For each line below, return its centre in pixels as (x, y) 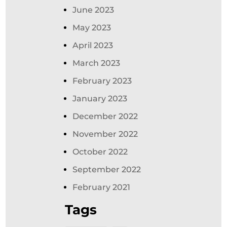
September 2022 (107, 169)
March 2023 (97, 63)
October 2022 (100, 152)
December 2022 (105, 116)
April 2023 (93, 45)
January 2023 (100, 99)
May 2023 (92, 28)
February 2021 (102, 187)
